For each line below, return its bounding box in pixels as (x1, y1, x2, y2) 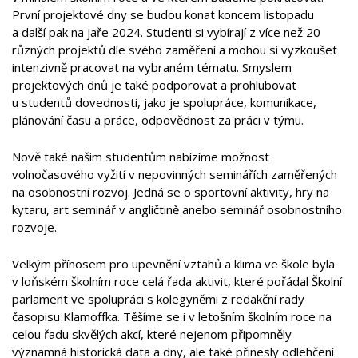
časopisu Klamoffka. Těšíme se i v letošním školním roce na (12, 308, 332, 324)
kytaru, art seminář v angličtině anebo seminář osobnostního (12, 201, 342, 217)
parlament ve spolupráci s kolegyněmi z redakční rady (12, 291, 304, 307)
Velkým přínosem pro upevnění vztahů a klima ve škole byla (12, 256, 335, 272)
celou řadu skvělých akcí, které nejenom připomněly (12, 326, 292, 342)
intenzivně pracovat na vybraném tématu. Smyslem (12, 59, 292, 75)
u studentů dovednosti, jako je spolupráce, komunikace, (12, 94, 316, 110)
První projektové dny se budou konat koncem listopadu (12, 6, 314, 22)
